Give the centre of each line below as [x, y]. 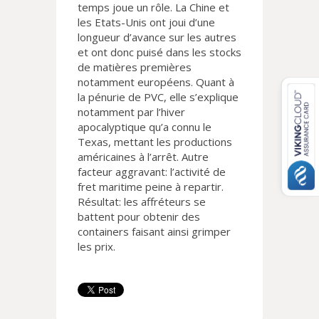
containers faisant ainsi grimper [154, 232]
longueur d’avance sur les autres [157, 37]
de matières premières [135, 67]
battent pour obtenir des [139, 217]
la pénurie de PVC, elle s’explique [158, 97]
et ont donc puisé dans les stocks [159, 52]
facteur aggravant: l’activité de [152, 172]
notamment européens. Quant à [156, 82]
